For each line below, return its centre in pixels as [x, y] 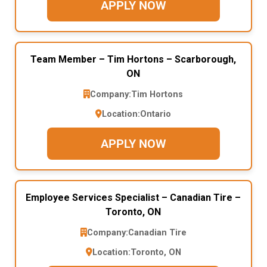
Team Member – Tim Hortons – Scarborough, [133, 59]
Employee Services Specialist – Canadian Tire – [133, 197]
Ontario [156, 114]
